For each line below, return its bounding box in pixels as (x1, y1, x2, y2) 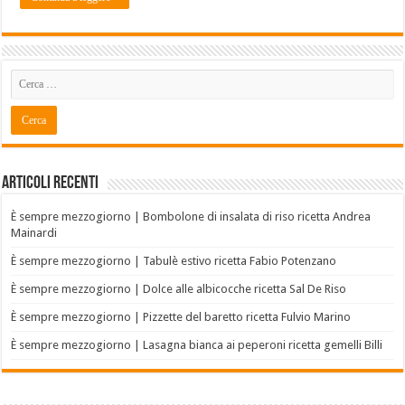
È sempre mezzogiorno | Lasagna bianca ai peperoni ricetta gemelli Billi (11, 338, 383, 353)
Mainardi (11, 226, 58, 240)
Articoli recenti (2, 174, 99, 193)
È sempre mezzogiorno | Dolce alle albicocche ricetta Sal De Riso (11, 282, 347, 297)
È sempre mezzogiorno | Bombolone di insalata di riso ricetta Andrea (11, 210, 372, 224)
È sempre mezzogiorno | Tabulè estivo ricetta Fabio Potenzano (11, 254, 337, 268)
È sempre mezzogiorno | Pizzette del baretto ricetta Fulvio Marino (11, 310, 352, 325)
